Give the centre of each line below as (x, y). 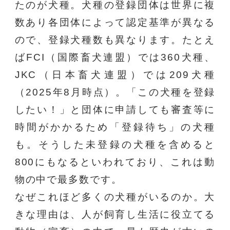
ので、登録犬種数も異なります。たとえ (115, 40)
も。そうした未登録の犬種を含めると (115, 145)
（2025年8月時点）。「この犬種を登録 (115, 92)
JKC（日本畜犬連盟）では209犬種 (115, 75)
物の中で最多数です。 (68, 180)
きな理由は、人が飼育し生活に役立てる (115, 215)
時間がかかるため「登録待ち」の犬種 (115, 127)
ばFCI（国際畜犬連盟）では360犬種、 (115, 57)
